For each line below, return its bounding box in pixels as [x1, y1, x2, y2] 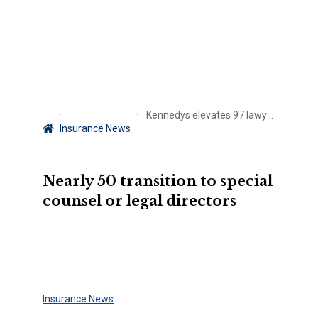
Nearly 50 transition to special [43, 172, 273, 190]
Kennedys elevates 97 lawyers [144, 109, 267, 121]
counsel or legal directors [43, 192, 236, 209]
